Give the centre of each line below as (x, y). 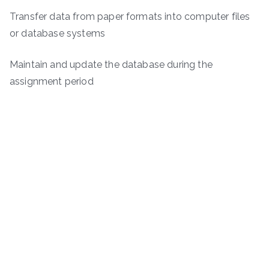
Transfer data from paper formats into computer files (130, 16)
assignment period (52, 81)
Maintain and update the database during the (111, 64)
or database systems (58, 33)
